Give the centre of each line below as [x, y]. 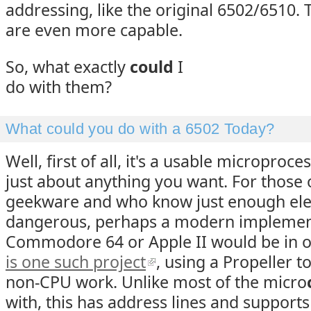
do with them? [59, 87]
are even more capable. [94, 30]
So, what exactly [68, 67]
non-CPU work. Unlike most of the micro [156, 282]
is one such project [76, 262]
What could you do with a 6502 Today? [140, 129]
